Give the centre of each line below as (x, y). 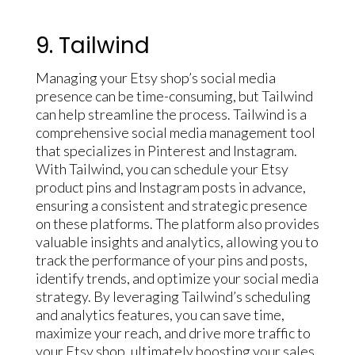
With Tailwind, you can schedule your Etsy (162, 168)
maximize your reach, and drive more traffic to (173, 332)
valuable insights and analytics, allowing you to (177, 241)
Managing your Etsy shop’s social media (155, 77)
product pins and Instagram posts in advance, (170, 187)
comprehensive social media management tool (175, 132)
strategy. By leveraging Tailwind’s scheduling (173, 296)
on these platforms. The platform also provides (177, 223)
